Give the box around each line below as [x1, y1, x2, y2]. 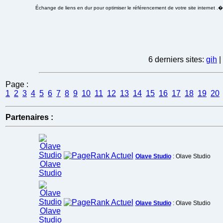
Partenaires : [5, 113, 53, 121]
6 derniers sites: [148, 55, 206, 64]
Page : [5, 80, 28, 89]
